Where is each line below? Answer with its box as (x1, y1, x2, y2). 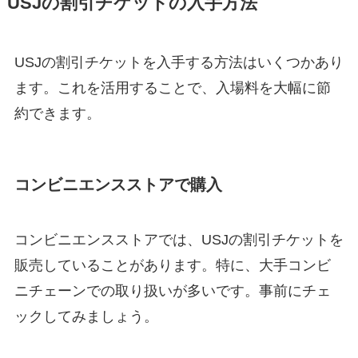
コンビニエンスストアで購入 (14, 175, 222, 193)
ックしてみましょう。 (14, 308, 158, 324)
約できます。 (14, 105, 101, 122)
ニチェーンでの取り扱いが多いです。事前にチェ (14, 282, 331, 299)
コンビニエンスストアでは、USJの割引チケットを (14, 231, 344, 248)
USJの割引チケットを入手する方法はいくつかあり (14, 54, 344, 71)
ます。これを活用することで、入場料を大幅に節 (14, 80, 331, 97)
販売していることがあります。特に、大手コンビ (14, 257, 331, 273)
